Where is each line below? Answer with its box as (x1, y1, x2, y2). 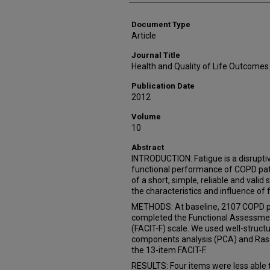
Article (131, 31, 156, 40)
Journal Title (131, 51, 180, 60)
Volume (131, 112, 161, 121)
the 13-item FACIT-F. (131, 245, 207, 255)
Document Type (131, 20, 190, 29)
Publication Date (131, 81, 195, 90)
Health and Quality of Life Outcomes (131, 61, 269, 71)
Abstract (131, 143, 164, 152)
